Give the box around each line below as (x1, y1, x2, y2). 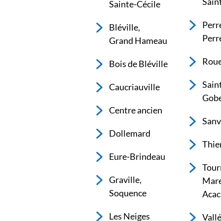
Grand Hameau (109, 35, 168, 46)
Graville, (109, 174, 142, 185)
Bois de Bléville (109, 58, 168, 69)
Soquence (109, 187, 147, 198)
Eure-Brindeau (109, 151, 166, 162)
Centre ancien (109, 105, 163, 115)
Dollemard (109, 128, 151, 139)
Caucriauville (109, 81, 160, 92)
